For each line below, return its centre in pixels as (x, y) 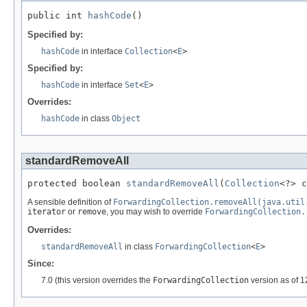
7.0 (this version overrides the (97, 281)
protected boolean (77, 184)
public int (58, 16)
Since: (41, 264)
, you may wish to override (156, 211)
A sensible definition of (70, 202)
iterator (47, 211)
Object (126, 119)
